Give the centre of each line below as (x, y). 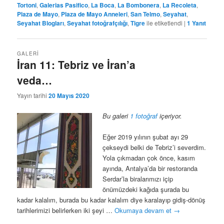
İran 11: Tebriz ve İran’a (76, 64)
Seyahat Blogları (41, 23)
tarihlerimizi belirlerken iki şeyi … (66, 210)
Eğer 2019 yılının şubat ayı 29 (145, 137)
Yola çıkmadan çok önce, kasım (149, 158)
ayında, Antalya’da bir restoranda (150, 168)
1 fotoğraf (144, 116)
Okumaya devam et (144, 210)
